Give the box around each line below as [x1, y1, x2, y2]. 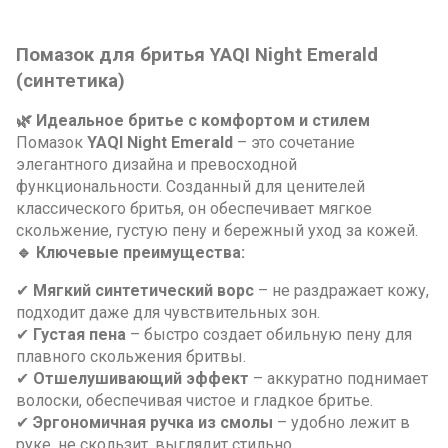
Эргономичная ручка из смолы [33, 412, 273, 432]
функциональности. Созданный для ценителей [16, 176, 365, 196]
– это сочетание [237, 132, 355, 152]
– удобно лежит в [277, 412, 410, 432]
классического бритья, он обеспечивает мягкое [16, 198, 372, 218]
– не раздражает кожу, [258, 280, 429, 300]
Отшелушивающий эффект [33, 368, 249, 388]
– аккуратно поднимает [253, 368, 428, 388]
